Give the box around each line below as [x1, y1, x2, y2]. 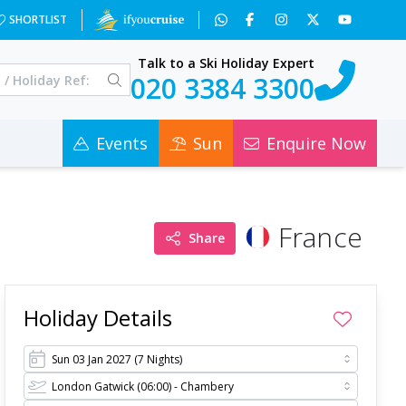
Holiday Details [24, 303, 173, 333]
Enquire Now [266, 132, 366, 154]
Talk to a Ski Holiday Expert [138, 54, 314, 72]
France [277, 217, 362, 256]
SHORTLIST [9, 11, 67, 27]
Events [96, 132, 148, 154]
